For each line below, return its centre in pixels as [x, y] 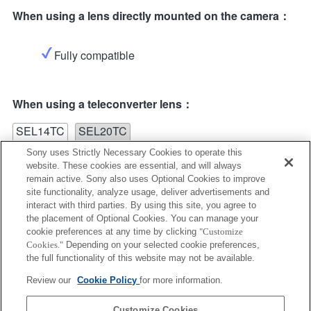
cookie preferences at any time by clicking [113, 232]
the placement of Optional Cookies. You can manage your [143, 218]
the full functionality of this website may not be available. [141, 258]
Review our [50, 280]
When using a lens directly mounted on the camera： [151, 15]
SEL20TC [103, 131]
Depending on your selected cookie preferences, [162, 245]
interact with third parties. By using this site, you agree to [142, 205]
